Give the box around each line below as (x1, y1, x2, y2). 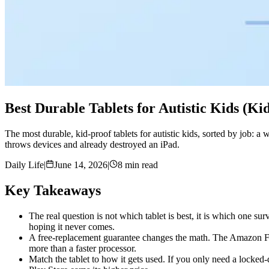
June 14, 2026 (54, 159, 107, 170)
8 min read (118, 159, 158, 170)
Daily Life (5, 159, 44, 170)
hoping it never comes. (29, 221, 115, 232)
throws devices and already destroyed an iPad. (5, 139, 180, 150)
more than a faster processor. (29, 243, 136, 253)
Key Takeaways (5, 182, 101, 198)
